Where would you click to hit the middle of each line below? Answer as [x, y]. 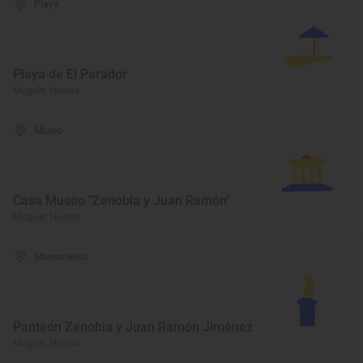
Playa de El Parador [70, 74]
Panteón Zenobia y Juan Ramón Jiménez [133, 327]
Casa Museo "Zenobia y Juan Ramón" [122, 201]
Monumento [61, 257]
